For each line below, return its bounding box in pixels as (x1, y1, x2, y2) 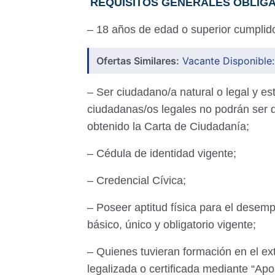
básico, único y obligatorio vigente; (87, 219, 259, 231)
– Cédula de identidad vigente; (87, 147, 239, 160)
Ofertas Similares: (96, 55, 179, 67)
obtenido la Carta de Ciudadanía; (87, 120, 252, 133)
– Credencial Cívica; (87, 174, 189, 187)
